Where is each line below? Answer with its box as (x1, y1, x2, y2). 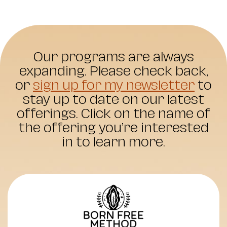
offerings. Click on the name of (17, 107, 210, 120)
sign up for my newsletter (33, 79, 195, 92)
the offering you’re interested (18, 122, 209, 134)
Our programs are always (33, 51, 194, 63)
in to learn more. (62, 136, 165, 148)
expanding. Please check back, (19, 65, 208, 78)
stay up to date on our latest (23, 93, 204, 106)
